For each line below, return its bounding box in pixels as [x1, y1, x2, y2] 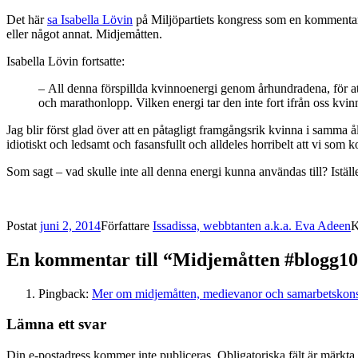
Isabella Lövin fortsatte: [6, 54, 125, 68]
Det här [6, 12, 47, 26]
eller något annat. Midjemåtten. [6, 26, 162, 41]
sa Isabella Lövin [47, 12, 133, 26]
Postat [6, 218, 40, 233]
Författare [101, 218, 153, 233]
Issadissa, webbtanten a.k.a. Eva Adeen [153, 218, 351, 233]
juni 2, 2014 [40, 218, 101, 233]
